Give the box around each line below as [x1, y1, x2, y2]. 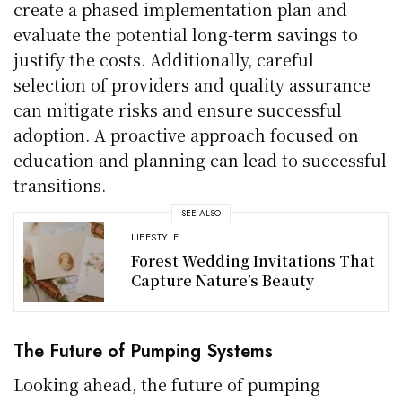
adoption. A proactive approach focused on [13, 122, 360, 146]
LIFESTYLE [131, 230, 179, 245]
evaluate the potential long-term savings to [13, 22, 359, 46]
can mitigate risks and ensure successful [13, 97, 343, 121]
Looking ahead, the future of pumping [13, 371, 321, 396]
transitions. [13, 172, 106, 197]
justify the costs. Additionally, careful [13, 47, 315, 71]
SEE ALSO [181, 206, 221, 221]
